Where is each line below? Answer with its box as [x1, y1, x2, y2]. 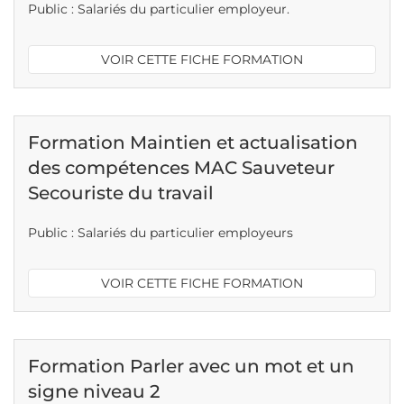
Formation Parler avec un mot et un [28, 355, 354, 377]
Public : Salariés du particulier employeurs [28, 225, 293, 241]
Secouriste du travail [28, 182, 214, 204]
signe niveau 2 [28, 381, 160, 402]
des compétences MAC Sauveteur [28, 157, 335, 179]
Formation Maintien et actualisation [28, 132, 358, 153]
